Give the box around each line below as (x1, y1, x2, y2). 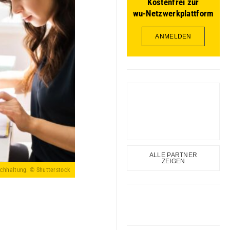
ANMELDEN (155, 33, 191, 41)
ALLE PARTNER (149, 151, 198, 159)
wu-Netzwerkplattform (132, 8, 214, 19)
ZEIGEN (161, 158, 185, 165)
